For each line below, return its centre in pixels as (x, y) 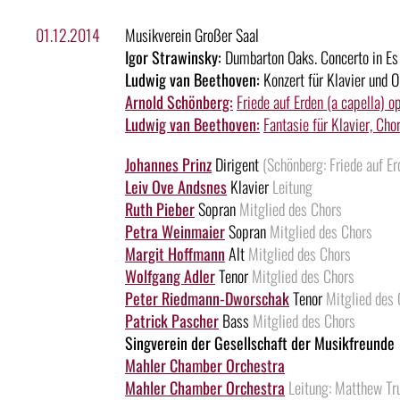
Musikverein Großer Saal (192, 35)
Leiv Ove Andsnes (176, 187)
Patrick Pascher (172, 321)
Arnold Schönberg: (179, 102)
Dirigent (237, 165)
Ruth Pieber (160, 209)
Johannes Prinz (168, 165)
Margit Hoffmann (175, 254)
